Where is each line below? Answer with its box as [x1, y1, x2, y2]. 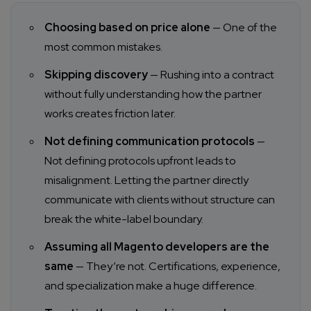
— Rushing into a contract [148, 67, 274, 83]
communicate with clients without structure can [44, 192, 275, 208]
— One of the [210, 20, 277, 35]
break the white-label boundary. [44, 212, 203, 227]
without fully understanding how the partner [44, 87, 262, 102]
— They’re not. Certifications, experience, [74, 259, 280, 274]
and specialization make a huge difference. [44, 278, 257, 294]
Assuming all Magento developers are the [44, 239, 269, 255]
